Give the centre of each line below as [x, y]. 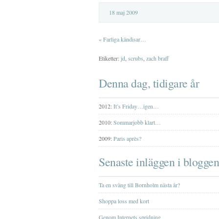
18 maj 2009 [123, 12]
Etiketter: [110, 58]
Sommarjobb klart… [137, 122]
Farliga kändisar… [125, 39]
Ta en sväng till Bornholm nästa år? [139, 185]
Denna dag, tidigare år [149, 83]
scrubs [136, 58]
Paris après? [127, 138]
